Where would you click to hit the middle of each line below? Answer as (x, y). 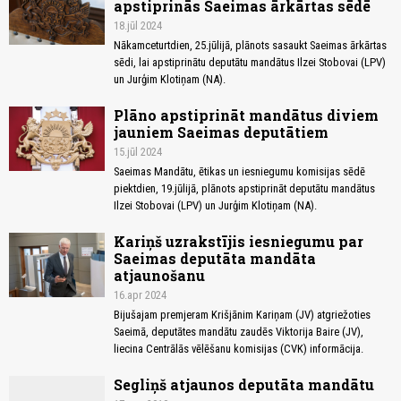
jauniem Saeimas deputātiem (221, 132)
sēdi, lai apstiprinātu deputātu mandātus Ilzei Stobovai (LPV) (250, 63)
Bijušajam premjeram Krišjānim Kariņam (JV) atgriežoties (242, 315)
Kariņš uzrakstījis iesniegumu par (239, 242)
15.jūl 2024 (138, 152)
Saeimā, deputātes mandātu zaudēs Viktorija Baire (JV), (239, 332)
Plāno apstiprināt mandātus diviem (246, 115)
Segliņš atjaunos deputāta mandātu (244, 385)
